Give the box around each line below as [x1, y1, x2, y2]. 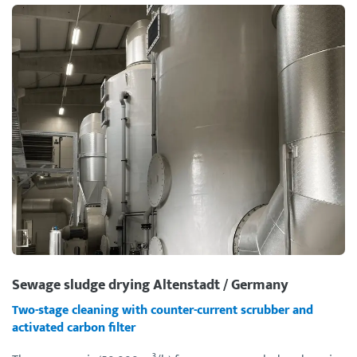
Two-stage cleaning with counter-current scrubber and [12, 299, 313, 321]
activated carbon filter [12, 316, 135, 339]
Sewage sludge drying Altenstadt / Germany [12, 273, 288, 296]
